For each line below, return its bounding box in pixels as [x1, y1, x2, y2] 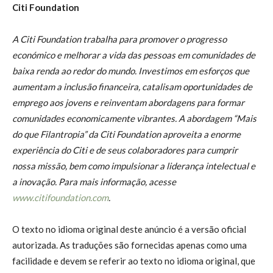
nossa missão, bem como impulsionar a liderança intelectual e [12, 160, 255, 171]
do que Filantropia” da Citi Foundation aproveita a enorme [12, 128, 241, 140]
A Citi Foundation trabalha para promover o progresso [12, 33, 227, 44]
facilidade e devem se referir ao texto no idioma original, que [12, 255, 255, 266]
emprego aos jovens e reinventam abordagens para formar [12, 96, 244, 108]
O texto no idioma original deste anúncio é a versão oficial [12, 223, 246, 235]
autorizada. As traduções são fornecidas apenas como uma [12, 239, 247, 250]
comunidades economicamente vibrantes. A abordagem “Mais [12, 112, 257, 124]
